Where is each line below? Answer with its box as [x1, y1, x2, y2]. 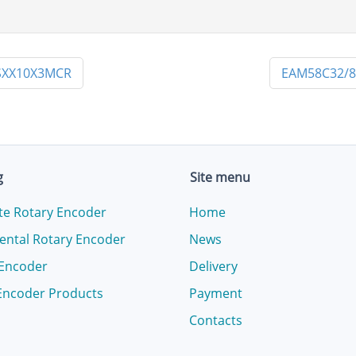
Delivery [189, 257, 238, 275]
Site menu [190, 168, 250, 186]
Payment [189, 284, 242, 302]
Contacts [189, 311, 242, 329]
